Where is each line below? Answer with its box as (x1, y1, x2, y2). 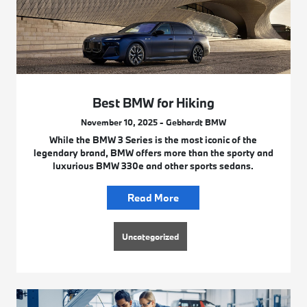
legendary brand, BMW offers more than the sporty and (33, 147, 273, 160)
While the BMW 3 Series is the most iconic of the (49, 134, 258, 147)
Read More (127, 191, 180, 205)
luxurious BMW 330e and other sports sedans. (53, 160, 254, 173)
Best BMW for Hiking (92, 95, 214, 112)
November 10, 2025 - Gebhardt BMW (80, 116, 226, 128)
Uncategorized (122, 231, 180, 243)
